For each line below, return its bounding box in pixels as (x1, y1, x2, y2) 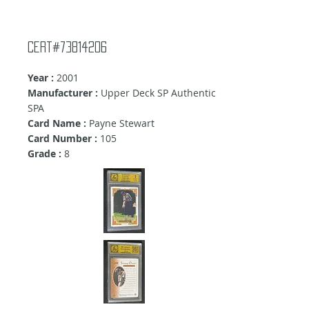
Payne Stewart (89, 117, 154, 130)
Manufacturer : (28, 86, 98, 100)
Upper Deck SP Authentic (98, 86, 216, 100)
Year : (28, 71, 54, 85)
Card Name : (28, 117, 89, 130)
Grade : (28, 147, 61, 161)
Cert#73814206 (28, 41, 107, 53)
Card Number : (28, 132, 97, 146)
